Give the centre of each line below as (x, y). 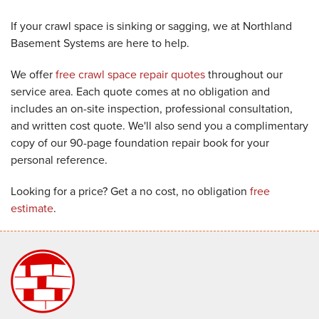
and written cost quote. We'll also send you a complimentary (159, 125)
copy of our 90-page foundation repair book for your (140, 142)
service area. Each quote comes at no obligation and (140, 91)
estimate (32, 208)
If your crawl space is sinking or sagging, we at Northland (151, 26)
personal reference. (59, 159)
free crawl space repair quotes (130, 74)
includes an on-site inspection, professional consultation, (152, 108)
